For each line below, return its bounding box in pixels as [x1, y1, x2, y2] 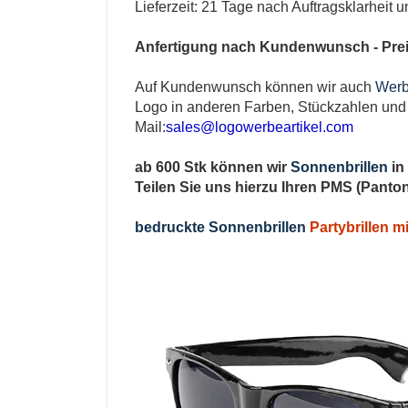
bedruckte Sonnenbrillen [135, 219, 306, 235]
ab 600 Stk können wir [135, 159, 291, 175]
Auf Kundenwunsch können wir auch [135, 79, 375, 95]
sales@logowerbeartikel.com [166, 119, 353, 135]
